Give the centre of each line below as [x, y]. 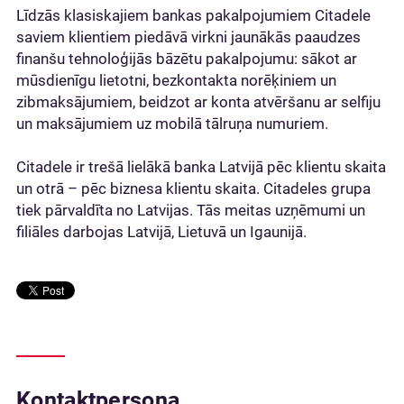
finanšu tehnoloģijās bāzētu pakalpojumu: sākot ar [187, 58]
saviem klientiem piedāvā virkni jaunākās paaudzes [188, 37]
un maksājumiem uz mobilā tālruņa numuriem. [172, 123]
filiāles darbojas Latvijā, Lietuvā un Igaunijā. [161, 231]
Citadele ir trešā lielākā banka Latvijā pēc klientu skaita [201, 166]
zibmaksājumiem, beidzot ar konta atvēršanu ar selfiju [198, 101]
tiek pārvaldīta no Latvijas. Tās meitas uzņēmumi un [191, 210]
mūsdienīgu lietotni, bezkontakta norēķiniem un [176, 80]
